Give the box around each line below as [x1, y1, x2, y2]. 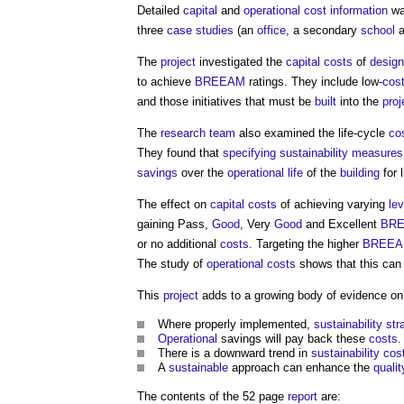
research [161, 126, 206, 140]
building [340, 166, 380, 179]
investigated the [196, 55, 286, 69]
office [257, 23, 286, 37]
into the [336, 95, 382, 108]
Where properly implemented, [158, 317, 314, 331]
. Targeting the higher [249, 237, 363, 251]
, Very [240, 217, 274, 231]
